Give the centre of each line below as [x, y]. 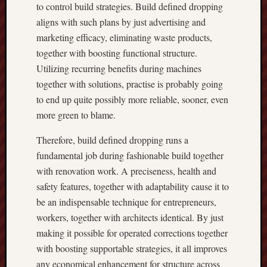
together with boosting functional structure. [117, 53]
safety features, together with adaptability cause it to [133, 186]
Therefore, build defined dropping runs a [112, 140]
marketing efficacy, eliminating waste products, [124, 37]
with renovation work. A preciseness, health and [126, 171]
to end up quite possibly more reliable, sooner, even [132, 99]
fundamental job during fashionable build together [130, 155]
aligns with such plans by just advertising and [121, 22]
